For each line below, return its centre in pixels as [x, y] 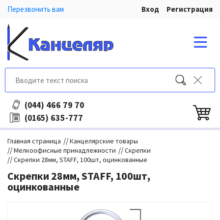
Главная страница [34, 141]
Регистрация [190, 9]
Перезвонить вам [36, 9]
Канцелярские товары [104, 141]
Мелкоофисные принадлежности [65, 150]
